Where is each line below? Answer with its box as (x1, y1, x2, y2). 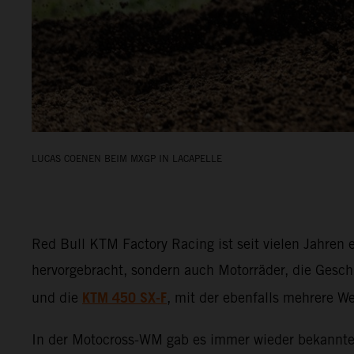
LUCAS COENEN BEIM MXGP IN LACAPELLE (32, 152, 222, 164)
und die (32, 288, 82, 306)
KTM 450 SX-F (82, 284, 167, 312)
